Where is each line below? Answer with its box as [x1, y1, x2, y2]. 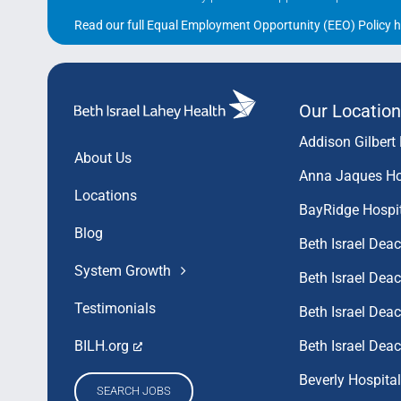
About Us [73, 149, 132, 167]
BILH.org [73, 337, 129, 355]
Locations [73, 187, 137, 205]
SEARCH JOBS [96, 384, 171, 398]
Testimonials [73, 300, 156, 318]
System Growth [73, 262, 171, 280]
